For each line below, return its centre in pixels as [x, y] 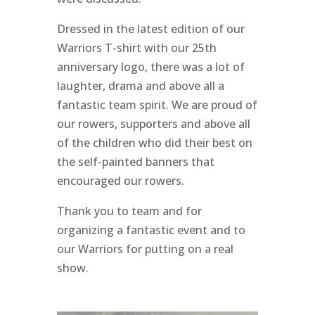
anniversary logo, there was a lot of [150, 66]
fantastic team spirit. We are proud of [157, 104]
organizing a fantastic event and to [151, 230]
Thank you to [94, 211]
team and [158, 211]
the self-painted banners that [135, 161]
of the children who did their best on [154, 142]
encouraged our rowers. [120, 180]
